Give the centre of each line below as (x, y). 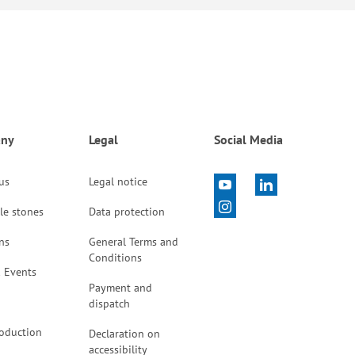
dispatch (109, 304)
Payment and (120, 288)
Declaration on (124, 334)
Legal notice (118, 182)
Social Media (248, 140)
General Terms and (133, 242)
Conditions (115, 258)
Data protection (126, 212)
